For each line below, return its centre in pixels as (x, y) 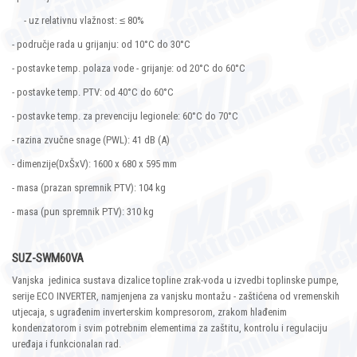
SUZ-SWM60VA (48, 259)
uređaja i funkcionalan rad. (67, 344)
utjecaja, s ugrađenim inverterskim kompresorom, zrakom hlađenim (149, 312)
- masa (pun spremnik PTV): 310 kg (83, 212)
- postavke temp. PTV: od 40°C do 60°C (93, 92)
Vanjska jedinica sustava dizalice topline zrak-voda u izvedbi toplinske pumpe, (175, 280)
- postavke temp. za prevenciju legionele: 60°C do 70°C (125, 116)
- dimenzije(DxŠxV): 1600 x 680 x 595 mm (94, 164)
